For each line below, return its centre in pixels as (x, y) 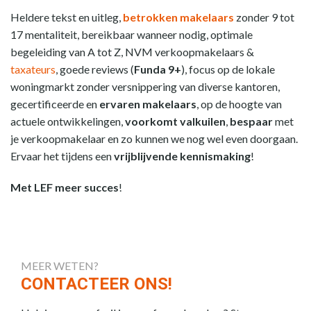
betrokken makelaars (178, 17)
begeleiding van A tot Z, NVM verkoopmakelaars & (132, 52)
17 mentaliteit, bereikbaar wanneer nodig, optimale (132, 34)
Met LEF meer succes (65, 187)
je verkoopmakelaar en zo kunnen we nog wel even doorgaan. (154, 138)
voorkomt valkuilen (175, 121)
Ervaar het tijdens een (62, 156)
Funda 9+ (158, 69)
